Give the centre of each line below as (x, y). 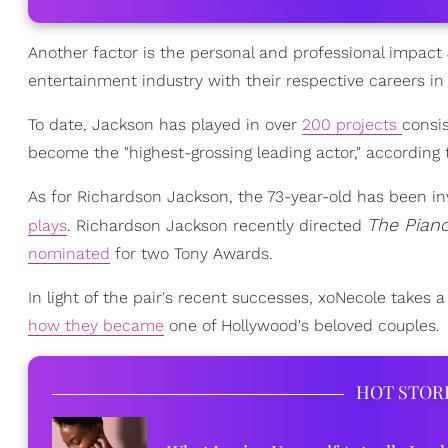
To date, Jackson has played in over (165, 125)
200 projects (352, 125)
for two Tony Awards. (191, 254)
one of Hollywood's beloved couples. (302, 326)
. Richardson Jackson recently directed (217, 226)
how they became (96, 326)
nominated (69, 254)
